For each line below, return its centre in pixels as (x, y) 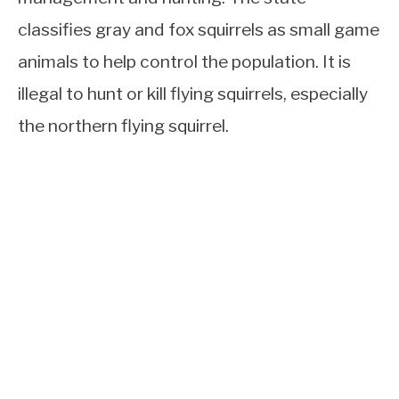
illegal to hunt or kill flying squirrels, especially (193, 94)
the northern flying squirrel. (123, 126)
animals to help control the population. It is (184, 62)
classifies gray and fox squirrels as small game (199, 30)
